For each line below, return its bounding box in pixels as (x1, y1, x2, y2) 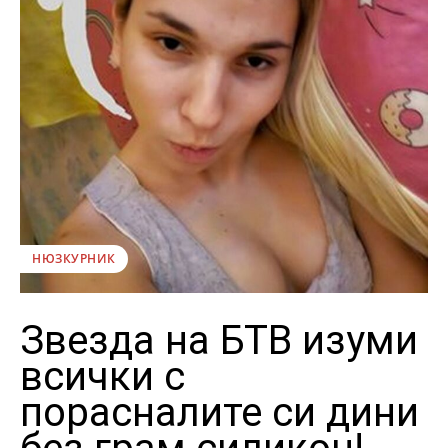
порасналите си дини (20, 388, 419, 436)
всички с (20, 352, 185, 400)
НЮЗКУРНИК (32, 249, 116, 267)
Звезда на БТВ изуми (20, 316, 418, 364)
